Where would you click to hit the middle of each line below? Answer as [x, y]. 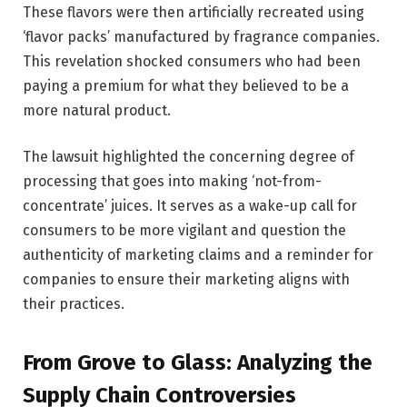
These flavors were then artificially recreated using [194, 12]
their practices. [74, 304]
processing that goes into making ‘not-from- [172, 182]
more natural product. [97, 110]
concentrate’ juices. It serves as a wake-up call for [190, 206]
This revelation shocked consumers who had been [192, 61]
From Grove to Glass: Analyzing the [198, 362]
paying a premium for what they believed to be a [186, 85]
